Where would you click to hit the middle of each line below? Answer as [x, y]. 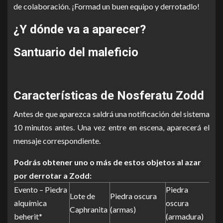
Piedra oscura [133, 196]
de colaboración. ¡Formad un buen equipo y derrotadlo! [107, 6]
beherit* [28, 216]
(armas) [123, 209]
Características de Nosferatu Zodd [109, 96]
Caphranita [89, 209]
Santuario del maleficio [76, 52]
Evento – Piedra [41, 189]
